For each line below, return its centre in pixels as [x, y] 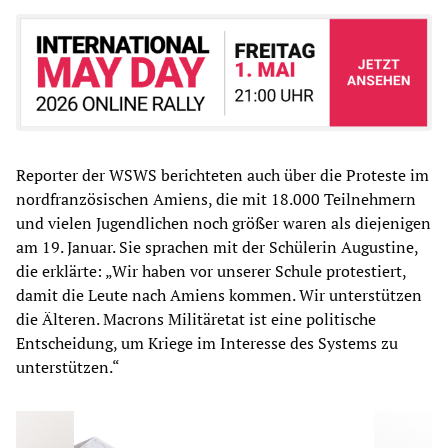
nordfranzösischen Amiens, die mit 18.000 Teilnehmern [216, 199]
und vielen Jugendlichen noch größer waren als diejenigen [223, 223]
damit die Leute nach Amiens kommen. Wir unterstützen [219, 295]
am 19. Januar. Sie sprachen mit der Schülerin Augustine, [217, 247]
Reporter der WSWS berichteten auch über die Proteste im [222, 175]
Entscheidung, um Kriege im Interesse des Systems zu [207, 343]
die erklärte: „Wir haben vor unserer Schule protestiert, [211, 271]
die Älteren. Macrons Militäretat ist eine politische [196, 319]
